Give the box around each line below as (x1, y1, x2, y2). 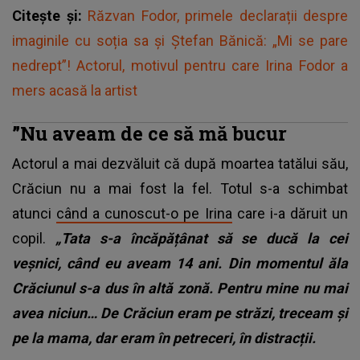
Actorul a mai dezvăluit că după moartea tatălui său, (12, 154, 348, 172)
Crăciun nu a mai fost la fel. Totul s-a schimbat (12, 179, 348, 197)
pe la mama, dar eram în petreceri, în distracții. (12, 329, 316, 346)
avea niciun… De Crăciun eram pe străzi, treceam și (12, 304, 348, 321)
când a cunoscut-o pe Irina (56, 204, 232, 222)
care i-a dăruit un (231, 204, 349, 222)
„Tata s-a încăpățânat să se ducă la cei (55, 229, 348, 247)
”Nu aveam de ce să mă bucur (12, 120, 287, 145)
